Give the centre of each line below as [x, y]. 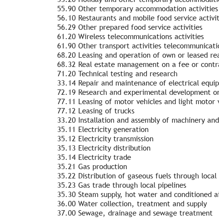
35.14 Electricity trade [94, 157]
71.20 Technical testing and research [117, 73]
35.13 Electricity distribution [104, 148]
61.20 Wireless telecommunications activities [131, 36]
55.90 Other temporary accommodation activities [138, 8]
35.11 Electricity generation [103, 129]
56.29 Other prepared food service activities [130, 27]
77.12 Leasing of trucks [96, 110]
